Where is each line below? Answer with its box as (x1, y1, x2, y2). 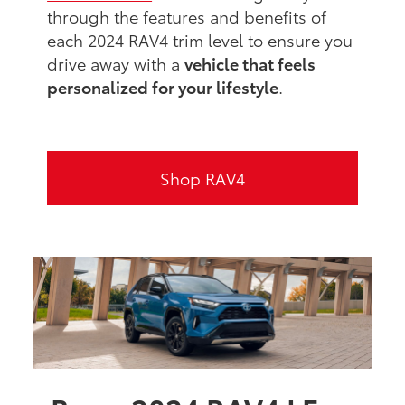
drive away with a (47, 51, 185, 75)
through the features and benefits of (47, 4, 327, 28)
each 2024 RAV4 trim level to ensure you (47, 27, 353, 52)
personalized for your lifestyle (47, 74, 279, 99)
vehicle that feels (184, 51, 316, 75)
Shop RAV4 (160, 165, 245, 190)
